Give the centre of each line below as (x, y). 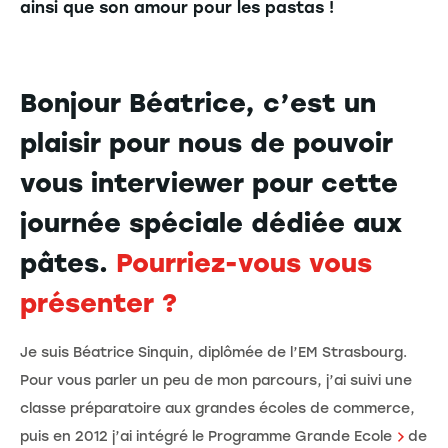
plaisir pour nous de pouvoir (206, 142)
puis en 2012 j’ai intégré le (114, 436)
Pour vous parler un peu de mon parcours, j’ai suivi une (216, 380)
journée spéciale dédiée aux (211, 222)
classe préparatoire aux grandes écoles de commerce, (217, 408)
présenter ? (98, 302)
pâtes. (68, 262)
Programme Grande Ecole (300, 436)
